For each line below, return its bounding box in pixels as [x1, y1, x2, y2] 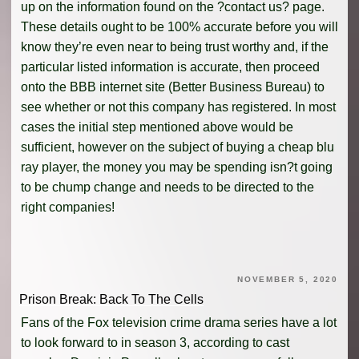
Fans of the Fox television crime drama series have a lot [21, 316, 337, 330]
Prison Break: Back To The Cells [19, 292, 204, 306]
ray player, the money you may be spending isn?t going [21, 160, 333, 175]
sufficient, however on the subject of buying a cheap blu [21, 140, 334, 155]
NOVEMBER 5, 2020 [236, 275, 338, 284]
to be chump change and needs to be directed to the [21, 180, 314, 195]
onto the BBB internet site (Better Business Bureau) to [21, 80, 325, 95]
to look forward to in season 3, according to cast [21, 336, 289, 350]
